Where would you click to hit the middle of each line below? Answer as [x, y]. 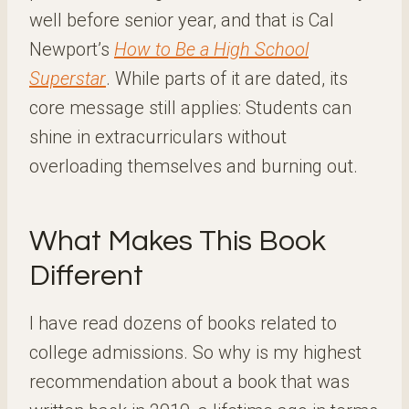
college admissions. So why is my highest [195, 352]
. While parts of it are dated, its [227, 79]
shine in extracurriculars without [158, 137]
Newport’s [72, 49]
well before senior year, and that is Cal [182, 20]
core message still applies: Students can [190, 108]
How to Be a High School [211, 49]
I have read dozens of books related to [183, 323]
